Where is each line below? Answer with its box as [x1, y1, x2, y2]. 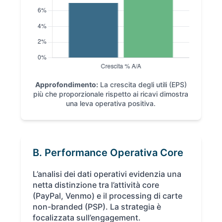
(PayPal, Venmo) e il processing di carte [33, 191, 183, 201]
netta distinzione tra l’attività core [33, 180, 160, 190]
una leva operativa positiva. [66, 99, 156, 108]
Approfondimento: [35, 80, 98, 89]
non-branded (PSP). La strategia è [33, 202, 162, 212]
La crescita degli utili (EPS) [98, 80, 187, 89]
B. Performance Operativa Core [33, 147, 184, 159]
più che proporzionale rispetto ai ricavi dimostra [33, 90, 189, 99]
